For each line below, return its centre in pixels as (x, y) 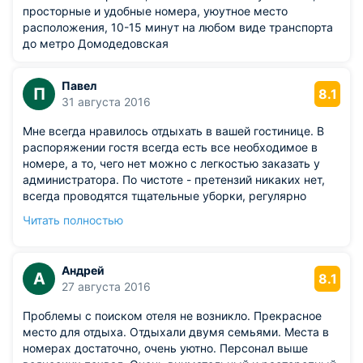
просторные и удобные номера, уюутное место (155, 11)
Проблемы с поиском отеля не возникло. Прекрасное (172, 316)
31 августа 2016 (106, 102)
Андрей (83, 270)
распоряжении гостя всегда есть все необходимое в (170, 147)
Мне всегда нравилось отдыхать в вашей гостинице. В (173, 131)
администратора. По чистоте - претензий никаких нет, (174, 179)
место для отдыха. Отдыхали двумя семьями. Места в (176, 332)
